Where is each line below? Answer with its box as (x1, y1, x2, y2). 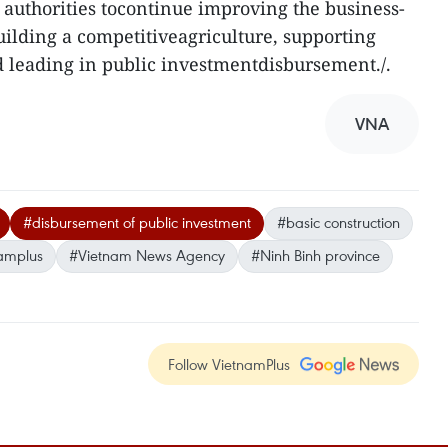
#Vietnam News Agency (69, 245, 225, 266)
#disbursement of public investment (23, 212, 251, 233)
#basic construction (277, 212, 400, 233)
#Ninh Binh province (251, 245, 380, 266)
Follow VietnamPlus (168, 354, 290, 375)
